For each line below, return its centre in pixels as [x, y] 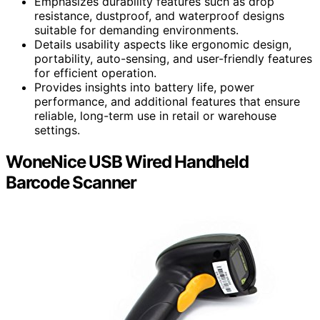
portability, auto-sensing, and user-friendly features [173, 58]
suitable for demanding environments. [136, 30]
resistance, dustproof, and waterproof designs [159, 15]
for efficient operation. [95, 72]
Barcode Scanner [71, 182]
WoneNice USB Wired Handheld [127, 161]
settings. [57, 130]
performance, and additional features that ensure [167, 101]
